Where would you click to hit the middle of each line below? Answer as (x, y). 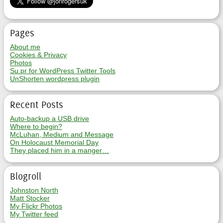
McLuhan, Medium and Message (62, 134)
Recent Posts (37, 105)
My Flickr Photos (36, 206)
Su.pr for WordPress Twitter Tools (63, 71)
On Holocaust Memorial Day (54, 142)
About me (25, 47)
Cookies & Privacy (38, 55)
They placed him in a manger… (59, 150)
